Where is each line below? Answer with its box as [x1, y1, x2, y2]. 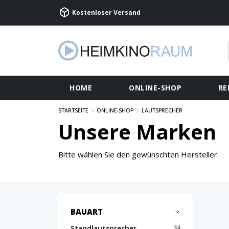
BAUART [71, 207, 103, 217]
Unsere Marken [58, 118, 216, 146]
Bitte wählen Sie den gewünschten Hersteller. [58, 149, 219, 159]
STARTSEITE [58, 107, 88, 114]
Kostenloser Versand [71, 8, 141, 17]
